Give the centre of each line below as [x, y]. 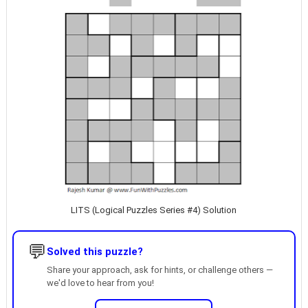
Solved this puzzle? [95, 252]
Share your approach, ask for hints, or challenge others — [159, 270]
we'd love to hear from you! [100, 283]
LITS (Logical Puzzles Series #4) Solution [154, 210]
